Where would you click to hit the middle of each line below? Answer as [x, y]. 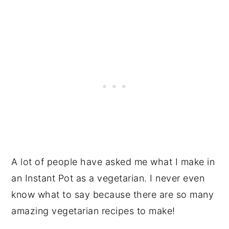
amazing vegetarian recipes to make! [93, 211]
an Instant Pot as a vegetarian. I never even [108, 178]
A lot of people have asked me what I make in [113, 162]
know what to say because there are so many [113, 194]
